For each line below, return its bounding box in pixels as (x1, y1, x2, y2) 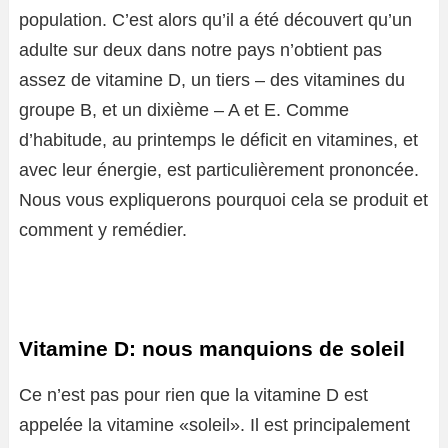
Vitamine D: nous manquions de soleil (19, 337, 405, 360)
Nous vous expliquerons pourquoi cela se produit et (19, 190, 428, 210)
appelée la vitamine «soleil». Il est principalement (19, 415, 410, 435)
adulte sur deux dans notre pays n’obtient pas (19, 40, 382, 60)
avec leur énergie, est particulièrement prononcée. (19, 160, 419, 180)
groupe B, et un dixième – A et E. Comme (19, 100, 349, 120)
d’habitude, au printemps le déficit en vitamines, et (19, 130, 418, 150)
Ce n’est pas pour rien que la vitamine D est (19, 385, 368, 405)
